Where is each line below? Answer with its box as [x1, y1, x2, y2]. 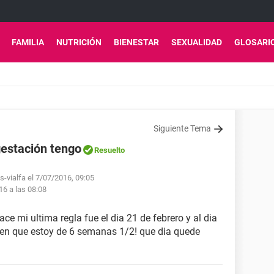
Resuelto [94, 146, 125, 155]
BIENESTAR [114, 37, 159, 47]
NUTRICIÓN [56, 37, 102, 47]
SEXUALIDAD [171, 37, 222, 47]
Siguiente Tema [154, 124, 211, 133]
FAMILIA [12, 37, 44, 47]
